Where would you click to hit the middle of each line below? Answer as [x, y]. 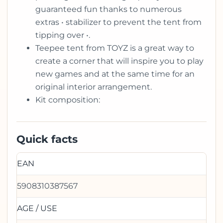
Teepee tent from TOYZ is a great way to [115, 48]
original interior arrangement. [94, 87]
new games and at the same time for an [115, 74]
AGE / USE [37, 208]
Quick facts [47, 139]
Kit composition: [68, 100]
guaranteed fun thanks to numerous [109, 9]
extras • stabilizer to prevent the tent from [118, 22]
